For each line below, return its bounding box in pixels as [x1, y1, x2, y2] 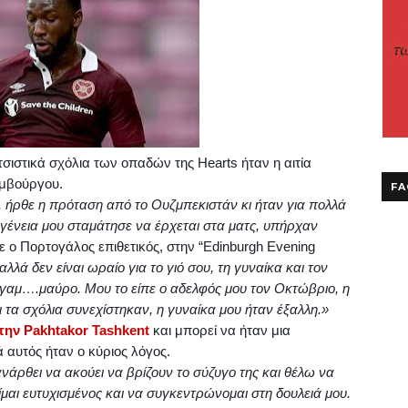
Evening [267, 239, 315, 254]
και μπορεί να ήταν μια [153, 322, 291, 338]
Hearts [198, 155, 238, 170]
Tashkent [92, 322, 149, 338]
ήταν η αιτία [238, 155, 311, 170]
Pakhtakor [24, 322, 88, 338]
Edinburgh [203, 239, 263, 254]
